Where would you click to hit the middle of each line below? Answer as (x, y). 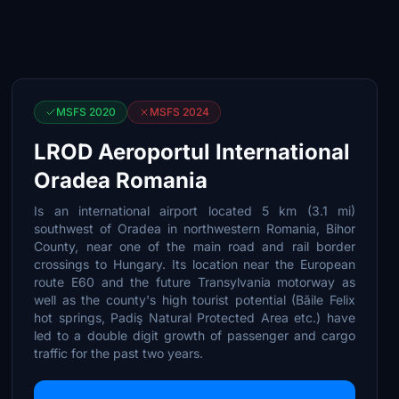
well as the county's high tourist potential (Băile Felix (195, 300)
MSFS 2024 (180, 112)
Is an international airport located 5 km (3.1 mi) (195, 211)
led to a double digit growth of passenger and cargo (195, 335)
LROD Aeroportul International (192, 152)
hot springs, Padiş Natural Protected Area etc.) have (195, 318)
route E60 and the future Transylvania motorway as (195, 282)
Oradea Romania (121, 180)
